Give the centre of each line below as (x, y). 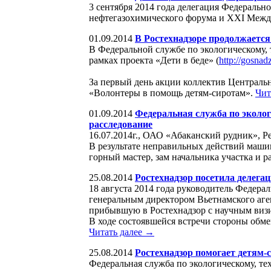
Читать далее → (122, 232)
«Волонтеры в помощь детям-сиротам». (172, 93)
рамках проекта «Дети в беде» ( (154, 60)
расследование (121, 124)
